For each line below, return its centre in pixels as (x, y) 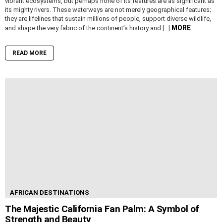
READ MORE (29, 53)
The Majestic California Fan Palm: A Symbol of (102, 209)
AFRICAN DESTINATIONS (50, 193)
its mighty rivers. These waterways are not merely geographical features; (108, 10)
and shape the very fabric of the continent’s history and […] (88, 28)
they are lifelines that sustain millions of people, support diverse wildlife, (108, 19)
